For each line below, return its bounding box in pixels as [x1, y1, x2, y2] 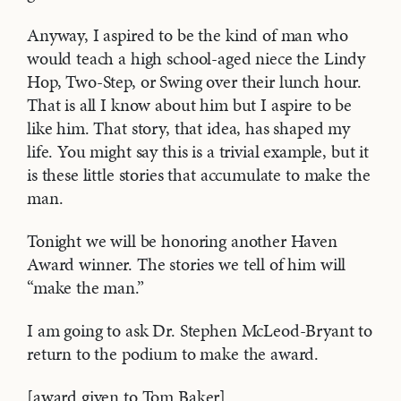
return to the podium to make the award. [27, 341, 320, 367]
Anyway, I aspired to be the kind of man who [27, 22, 348, 48]
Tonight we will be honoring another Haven [27, 228, 337, 254]
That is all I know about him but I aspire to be [27, 92, 352, 118]
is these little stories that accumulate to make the [27, 162, 371, 188]
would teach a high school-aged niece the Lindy [27, 46, 366, 72]
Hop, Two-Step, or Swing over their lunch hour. [27, 69, 363, 95]
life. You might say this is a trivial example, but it [27, 139, 370, 165]
